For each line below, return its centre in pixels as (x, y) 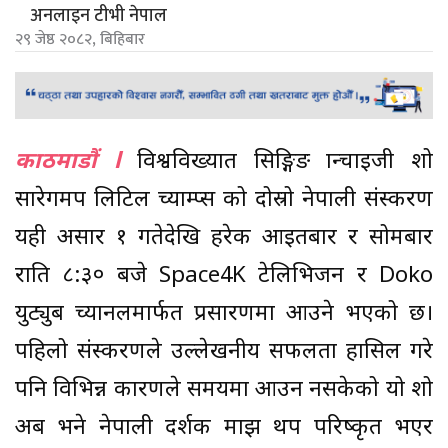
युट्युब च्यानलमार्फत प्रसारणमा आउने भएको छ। (224, 314)
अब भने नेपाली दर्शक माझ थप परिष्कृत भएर (224, 428)
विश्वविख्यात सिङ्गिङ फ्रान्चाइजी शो (285, 162)
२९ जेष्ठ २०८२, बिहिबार (80, 40)
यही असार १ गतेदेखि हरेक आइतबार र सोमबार (224, 238)
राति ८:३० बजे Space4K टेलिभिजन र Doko (224, 276)
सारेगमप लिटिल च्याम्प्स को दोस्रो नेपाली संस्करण (224, 200)
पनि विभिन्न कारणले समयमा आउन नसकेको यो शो (224, 390)
